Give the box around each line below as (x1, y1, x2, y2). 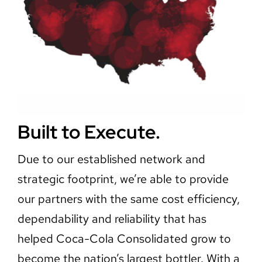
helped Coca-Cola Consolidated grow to (17, 230, 231, 246)
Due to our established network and (17, 151, 205, 167)
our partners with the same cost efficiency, (17, 191, 240, 206)
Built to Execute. (17, 119, 160, 144)
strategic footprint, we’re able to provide (17, 171, 229, 187)
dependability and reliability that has (17, 211, 206, 226)
